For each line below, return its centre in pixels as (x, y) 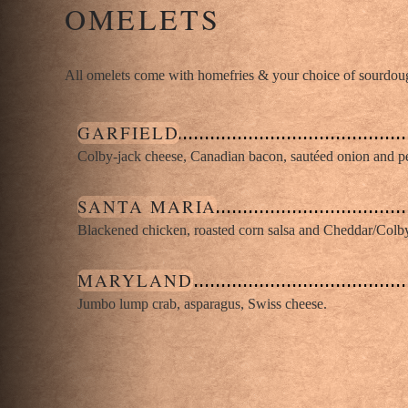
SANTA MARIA (148, 207)
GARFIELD (128, 133)
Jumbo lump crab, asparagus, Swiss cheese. (203, 304)
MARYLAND (135, 280)
